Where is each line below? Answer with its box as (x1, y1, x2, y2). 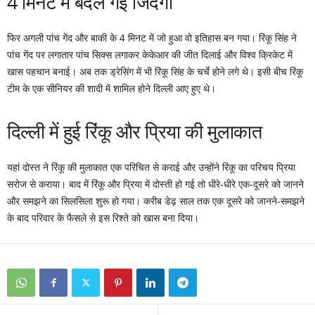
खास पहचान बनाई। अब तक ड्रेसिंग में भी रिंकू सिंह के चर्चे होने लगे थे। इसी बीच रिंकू (7, 66, 303, 78)
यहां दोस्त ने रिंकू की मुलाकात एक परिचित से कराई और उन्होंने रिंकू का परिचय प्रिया (7, 162, 295, 174)
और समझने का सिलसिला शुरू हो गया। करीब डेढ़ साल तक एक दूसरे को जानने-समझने (7, 195, 304, 207)
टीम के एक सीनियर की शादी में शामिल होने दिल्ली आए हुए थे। (7, 83, 216, 95)
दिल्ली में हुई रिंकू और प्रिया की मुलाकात (7, 118, 262, 145)
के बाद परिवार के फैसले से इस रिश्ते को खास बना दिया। (7, 212, 199, 224)
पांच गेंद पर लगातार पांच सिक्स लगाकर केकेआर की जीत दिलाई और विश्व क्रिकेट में (7, 49, 292, 61)
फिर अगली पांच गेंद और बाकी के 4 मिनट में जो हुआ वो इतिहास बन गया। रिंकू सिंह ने (7, 32, 297, 44)
